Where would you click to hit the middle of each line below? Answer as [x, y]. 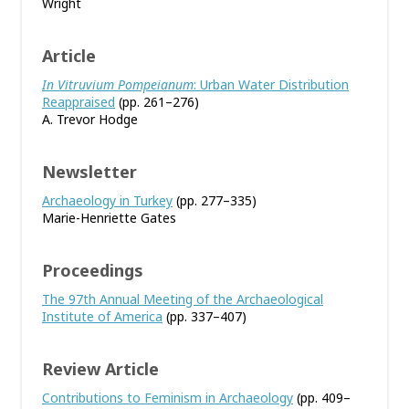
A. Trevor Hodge [90, 119]
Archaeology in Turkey [107, 200]
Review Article [100, 369]
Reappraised [79, 102]
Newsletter [89, 172]
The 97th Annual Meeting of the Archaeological [183, 299]
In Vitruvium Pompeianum [118, 84]
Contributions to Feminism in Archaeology [168, 398]
